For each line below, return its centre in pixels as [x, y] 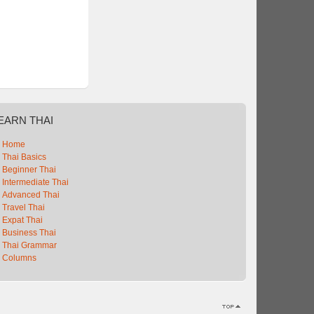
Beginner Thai [29, 170]
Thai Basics [25, 157]
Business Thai [29, 233]
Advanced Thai [31, 195]
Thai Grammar [30, 245]
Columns [20, 258]
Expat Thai [23, 220]
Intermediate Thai [36, 182]
